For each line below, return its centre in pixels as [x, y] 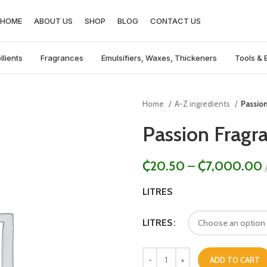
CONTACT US [176, 21]
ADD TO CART [235, 260]
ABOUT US [54, 21]
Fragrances [62, 58]
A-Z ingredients [203, 104]
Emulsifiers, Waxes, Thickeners [159, 58]
